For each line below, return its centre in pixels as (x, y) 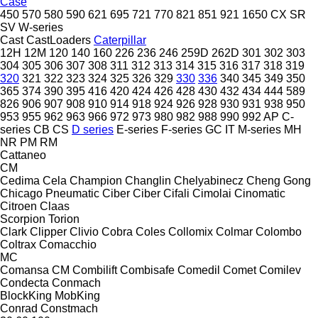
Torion (64, 219)
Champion (96, 180)
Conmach (76, 283)
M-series (259, 129)
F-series (182, 129)
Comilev (280, 270)
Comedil (199, 270)
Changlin (148, 180)
